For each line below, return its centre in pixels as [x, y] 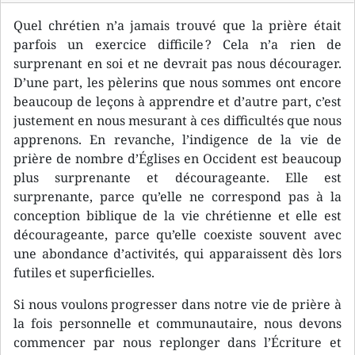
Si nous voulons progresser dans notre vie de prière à [177, 304]
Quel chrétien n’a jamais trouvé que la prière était [177, 25]
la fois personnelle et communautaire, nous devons [177, 323]
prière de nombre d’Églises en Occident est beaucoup [177, 158]
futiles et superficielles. [84, 273]
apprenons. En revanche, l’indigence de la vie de [177, 139]
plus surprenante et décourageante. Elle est [177, 177]
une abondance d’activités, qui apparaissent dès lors [177, 254]
